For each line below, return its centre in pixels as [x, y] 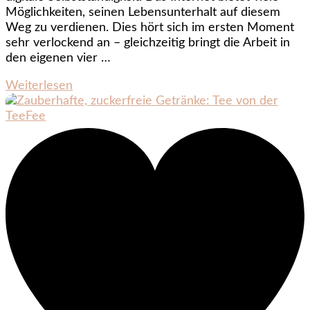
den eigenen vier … [58, 58]
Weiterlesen [39, 85]
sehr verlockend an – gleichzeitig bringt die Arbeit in [148, 43]
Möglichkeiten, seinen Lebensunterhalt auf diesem [143, 12]
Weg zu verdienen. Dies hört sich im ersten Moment [150, 27]
